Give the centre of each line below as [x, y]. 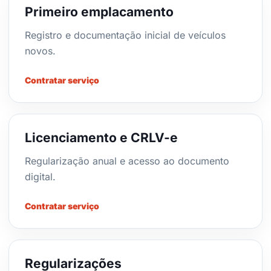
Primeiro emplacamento [99, 12]
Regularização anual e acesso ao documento [127, 161]
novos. [40, 51]
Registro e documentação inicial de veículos [125, 35]
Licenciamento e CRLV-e [101, 138]
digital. [40, 177]
